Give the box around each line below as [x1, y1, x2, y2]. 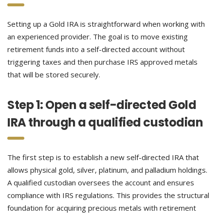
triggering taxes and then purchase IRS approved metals [7, 57, 198, 67]
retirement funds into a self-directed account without [7, 44, 185, 54]
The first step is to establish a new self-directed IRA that [7, 152, 199, 162]
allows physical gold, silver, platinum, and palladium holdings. [7, 165, 207, 175]
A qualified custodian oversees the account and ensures [7, 178, 194, 187]
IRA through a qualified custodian [7, 114, 203, 130]
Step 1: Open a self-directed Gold [7, 97, 197, 113]
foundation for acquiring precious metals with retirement [7, 203, 196, 213]
